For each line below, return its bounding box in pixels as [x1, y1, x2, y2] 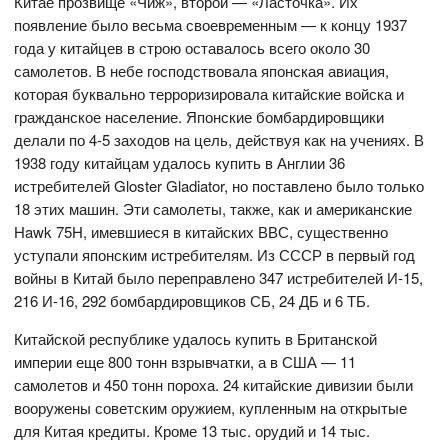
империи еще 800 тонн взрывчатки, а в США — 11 [14, 351, 357, 373]
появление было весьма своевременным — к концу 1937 [14, 14, 408, 36]
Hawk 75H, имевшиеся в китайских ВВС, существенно [14, 221, 389, 243]
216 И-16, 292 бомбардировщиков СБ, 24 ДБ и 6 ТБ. [14, 290, 371, 312]
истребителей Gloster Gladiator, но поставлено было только [14, 175, 425, 197]
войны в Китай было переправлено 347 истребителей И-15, [14, 267, 424, 289]
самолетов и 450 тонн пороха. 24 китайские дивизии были [14, 374, 414, 396]
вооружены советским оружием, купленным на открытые [14, 397, 408, 419]
